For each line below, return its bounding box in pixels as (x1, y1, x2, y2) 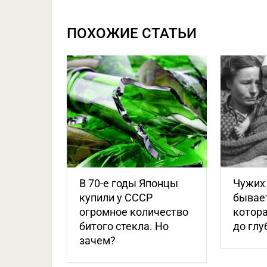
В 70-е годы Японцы (79, 177, 178, 190)
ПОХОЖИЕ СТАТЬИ (67, 24, 197, 42)
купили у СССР (79, 191, 153, 204)
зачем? (79, 234, 116, 247)
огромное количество (79, 206, 188, 219)
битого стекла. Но (79, 220, 169, 233)
